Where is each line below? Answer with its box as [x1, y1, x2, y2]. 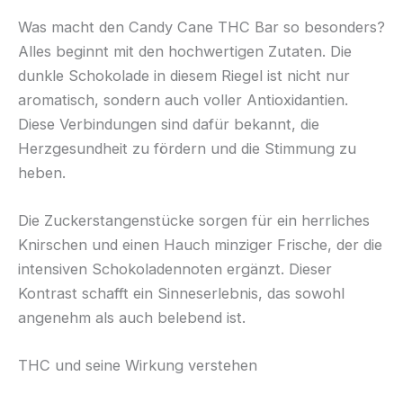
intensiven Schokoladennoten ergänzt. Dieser [18, 260, 332, 279]
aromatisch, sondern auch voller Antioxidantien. [18, 90, 348, 109]
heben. [18, 163, 66, 182]
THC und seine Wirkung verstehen [18, 356, 257, 375]
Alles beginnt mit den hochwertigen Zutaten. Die [18, 41, 352, 60]
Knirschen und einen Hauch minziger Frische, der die [18, 236, 382, 255]
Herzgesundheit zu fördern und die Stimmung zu [18, 139, 356, 157]
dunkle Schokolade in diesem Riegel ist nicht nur [18, 66, 350, 85]
